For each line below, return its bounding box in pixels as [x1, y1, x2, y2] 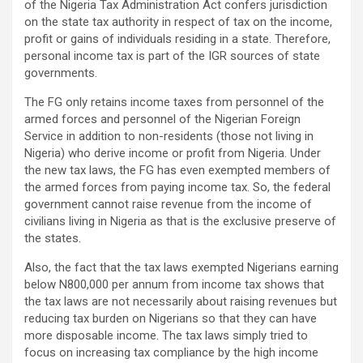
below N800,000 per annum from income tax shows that [24, 277, 324, 293]
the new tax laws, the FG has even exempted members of [24, 163, 331, 178]
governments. [24, 66, 97, 81]
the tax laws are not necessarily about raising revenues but [24, 294, 337, 310]
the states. [24, 231, 81, 246]
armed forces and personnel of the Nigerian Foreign [24, 112, 301, 127]
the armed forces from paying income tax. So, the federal [24, 180, 331, 195]
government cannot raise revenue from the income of [24, 197, 312, 212]
